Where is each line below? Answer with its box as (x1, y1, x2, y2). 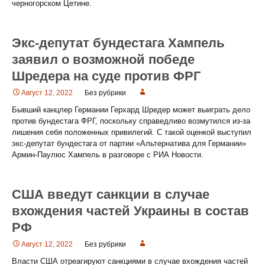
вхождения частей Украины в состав (12, 203, 249, 218)
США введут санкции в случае (12, 187, 209, 202)
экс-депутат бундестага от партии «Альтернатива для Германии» (12, 139, 246, 148)
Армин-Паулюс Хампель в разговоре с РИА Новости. (12, 150, 203, 159)
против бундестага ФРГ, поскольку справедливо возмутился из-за (12, 117, 250, 125)
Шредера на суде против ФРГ (12, 69, 201, 83)
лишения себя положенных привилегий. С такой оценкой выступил (12, 128, 251, 137)
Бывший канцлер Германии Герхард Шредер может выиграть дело (12, 105, 250, 114)
